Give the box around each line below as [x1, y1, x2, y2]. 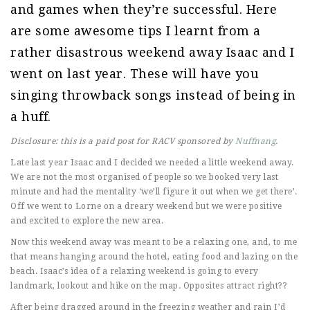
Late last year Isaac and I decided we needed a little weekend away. [10, 157, 294, 167]
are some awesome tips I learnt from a [10, 23, 261, 38]
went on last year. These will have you [10, 66, 259, 81]
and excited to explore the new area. [10, 215, 163, 226]
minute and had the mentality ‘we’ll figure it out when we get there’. [10, 186, 298, 197]
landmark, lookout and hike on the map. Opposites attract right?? [10, 280, 287, 291]
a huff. [10, 109, 51, 124]
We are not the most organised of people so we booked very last [10, 172, 278, 182]
